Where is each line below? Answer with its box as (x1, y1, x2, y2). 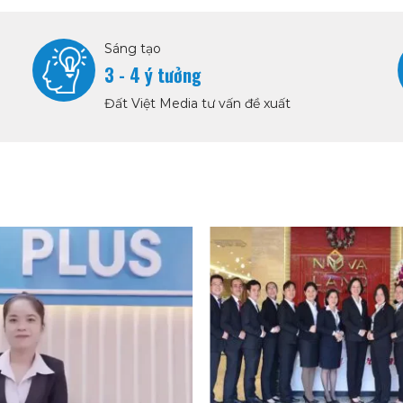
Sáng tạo (103, 40, 161, 57)
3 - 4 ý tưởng (103, 60, 201, 88)
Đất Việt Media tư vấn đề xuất (103, 94, 291, 112)
